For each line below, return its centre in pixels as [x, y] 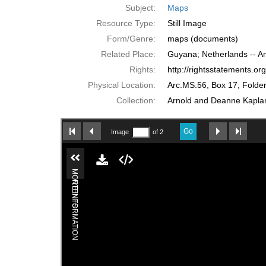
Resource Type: [126, 23]
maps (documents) [203, 39]
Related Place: [128, 54]
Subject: [140, 8]
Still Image [187, 23]
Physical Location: [122, 85]
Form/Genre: [131, 39]
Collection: [136, 100]
